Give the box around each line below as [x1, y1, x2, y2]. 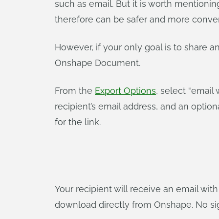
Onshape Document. [55, 58, 140, 68]
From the [55, 86, 95, 96]
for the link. [55, 117, 101, 127]
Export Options [95, 86, 156, 96]
